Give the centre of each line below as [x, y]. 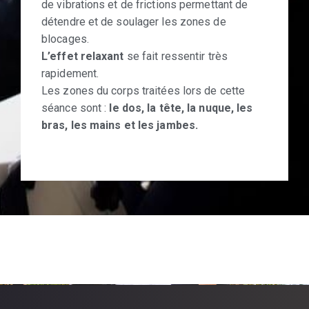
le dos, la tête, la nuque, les [181, 108]
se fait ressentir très [177, 56]
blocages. [65, 39]
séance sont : [76, 108]
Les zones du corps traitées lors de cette [143, 90]
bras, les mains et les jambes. [120, 125]
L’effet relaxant [84, 56]
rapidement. [70, 73]
